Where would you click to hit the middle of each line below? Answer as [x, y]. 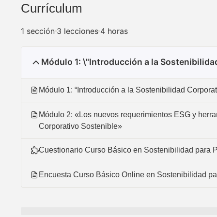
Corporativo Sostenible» [80, 126]
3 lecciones [77, 31]
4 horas [114, 31]
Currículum [52, 8]
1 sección [38, 31]
